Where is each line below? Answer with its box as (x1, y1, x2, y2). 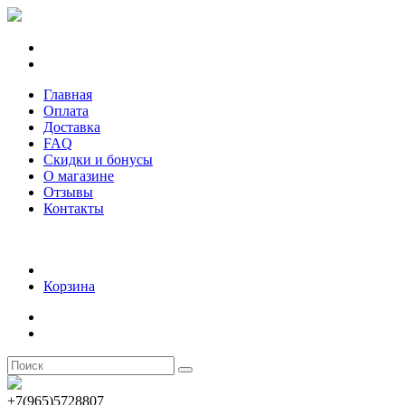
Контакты (43, 201, 104, 216)
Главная (43, 87, 92, 102)
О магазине (43, 168, 114, 184)
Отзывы (43, 184, 93, 200)
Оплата (43, 103, 89, 118)
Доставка (43, 119, 100, 135)
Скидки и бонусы (43, 152, 153, 167)
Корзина (43, 278, 95, 294)
